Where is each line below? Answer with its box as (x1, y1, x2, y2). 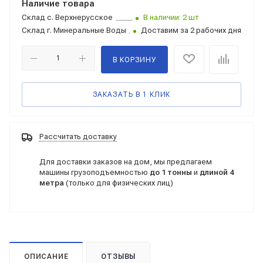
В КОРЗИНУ (112, 56, 156, 64)
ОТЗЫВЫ (101, 252, 136, 261)
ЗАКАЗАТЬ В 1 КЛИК (92, 90, 171, 99)
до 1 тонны (150, 167, 192, 177)
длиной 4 (200, 167, 234, 177)
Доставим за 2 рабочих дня (141, 26, 241, 35)
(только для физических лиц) (64, 178, 173, 187)
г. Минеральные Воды (45, 26, 126, 35)
